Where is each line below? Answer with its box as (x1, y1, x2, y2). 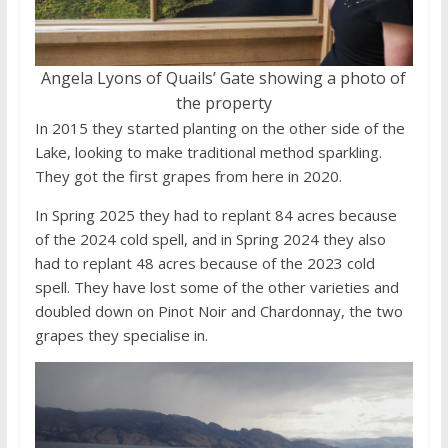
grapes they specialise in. (34, 324, 208, 345)
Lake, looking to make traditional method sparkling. (34, 141, 382, 162)
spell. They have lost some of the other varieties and (34, 276, 399, 297)
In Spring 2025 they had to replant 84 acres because (34, 204, 397, 225)
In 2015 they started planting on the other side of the (34, 117, 405, 138)
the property (175, 91, 272, 114)
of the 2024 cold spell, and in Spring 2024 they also (34, 228, 386, 249)
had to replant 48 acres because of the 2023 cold (34, 252, 375, 273)
